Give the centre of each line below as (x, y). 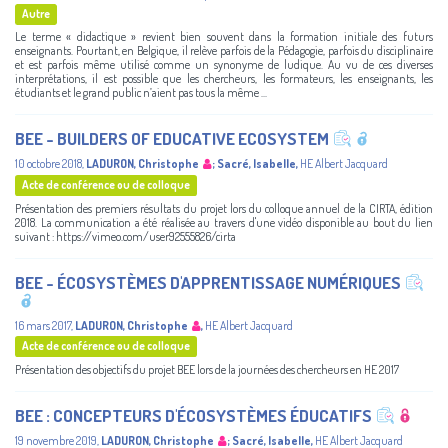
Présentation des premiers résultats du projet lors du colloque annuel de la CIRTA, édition (224, 208)
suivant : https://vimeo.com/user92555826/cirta (125, 236)
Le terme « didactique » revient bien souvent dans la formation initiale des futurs (224, 37)
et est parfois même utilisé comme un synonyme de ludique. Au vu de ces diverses (224, 65)
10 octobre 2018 (48, 164)
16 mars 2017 (43, 325)
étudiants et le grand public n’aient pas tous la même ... (141, 93)
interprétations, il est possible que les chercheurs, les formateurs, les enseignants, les (224, 79)
